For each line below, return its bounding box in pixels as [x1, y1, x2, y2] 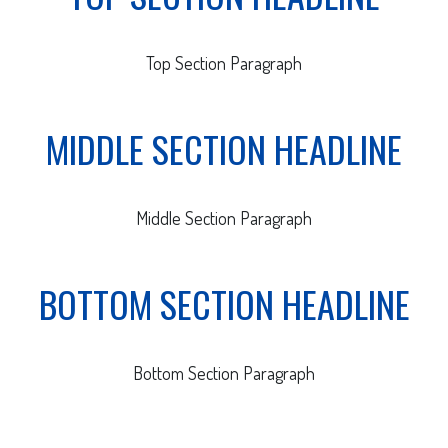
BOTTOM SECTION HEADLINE [38, 277, 410, 331]
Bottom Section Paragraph [133, 362, 315, 385]
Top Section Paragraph [146, 52, 302, 75]
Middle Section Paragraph [136, 207, 312, 230]
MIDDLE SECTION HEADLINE [46, 122, 402, 176]
